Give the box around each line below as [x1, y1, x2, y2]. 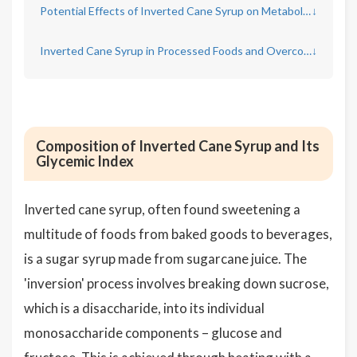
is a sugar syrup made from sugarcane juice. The [24, 250, 307, 267]
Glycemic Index [36, 152, 134, 170]
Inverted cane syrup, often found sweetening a [24, 201, 300, 218]
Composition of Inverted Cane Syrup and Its [36, 137, 320, 155]
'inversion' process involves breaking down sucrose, [24, 275, 329, 292]
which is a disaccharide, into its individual [24, 300, 265, 316]
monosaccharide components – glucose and [24, 324, 282, 341]
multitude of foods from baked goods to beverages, [24, 226, 332, 242]
